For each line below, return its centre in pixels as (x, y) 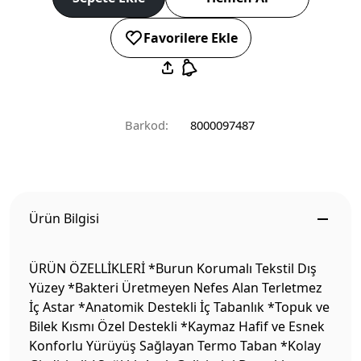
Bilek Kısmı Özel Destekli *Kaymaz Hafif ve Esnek (177, 327)
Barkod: (147, 125)
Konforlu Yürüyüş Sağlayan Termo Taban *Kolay (175, 346)
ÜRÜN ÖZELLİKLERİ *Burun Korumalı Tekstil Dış (173, 269)
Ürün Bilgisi (64, 219)
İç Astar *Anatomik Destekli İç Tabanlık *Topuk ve (179, 307)
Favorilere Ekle (190, 38)
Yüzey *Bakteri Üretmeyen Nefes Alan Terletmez (176, 288)
